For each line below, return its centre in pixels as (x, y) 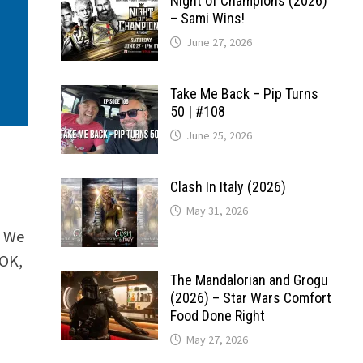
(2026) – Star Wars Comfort (250, 298)
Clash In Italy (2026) (228, 187)
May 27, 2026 (217, 340)
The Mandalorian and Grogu (249, 280)
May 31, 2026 (217, 211)
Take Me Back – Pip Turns (244, 94)
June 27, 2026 (219, 42)
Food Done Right (217, 316)
